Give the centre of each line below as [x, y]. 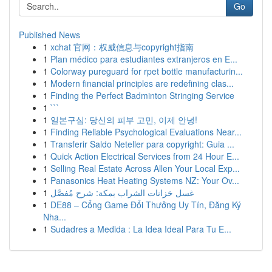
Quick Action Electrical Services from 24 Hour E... [145, 156]
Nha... [55, 217]
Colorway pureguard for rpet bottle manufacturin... [147, 71]
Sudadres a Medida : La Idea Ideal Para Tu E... [141, 229]
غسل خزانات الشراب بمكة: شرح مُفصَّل [122, 192]
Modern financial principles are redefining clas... [142, 83]
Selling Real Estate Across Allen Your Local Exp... [145, 168]
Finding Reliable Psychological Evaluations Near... [146, 132]
